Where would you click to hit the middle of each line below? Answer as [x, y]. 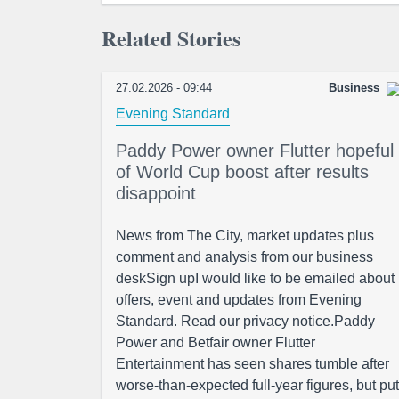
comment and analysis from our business [244, 257]
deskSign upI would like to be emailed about [255, 278]
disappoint [156, 193]
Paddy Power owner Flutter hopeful [255, 151]
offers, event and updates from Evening [239, 300]
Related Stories [171, 38]
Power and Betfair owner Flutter [216, 342]
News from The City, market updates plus [245, 236]
